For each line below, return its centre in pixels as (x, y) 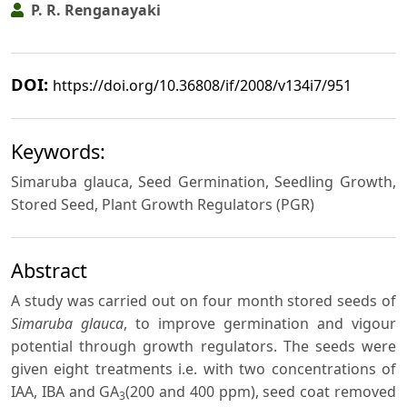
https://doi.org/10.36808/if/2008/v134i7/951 (202, 86)
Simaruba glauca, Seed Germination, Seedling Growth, (203, 182)
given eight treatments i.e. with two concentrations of (203, 368)
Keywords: (58, 152)
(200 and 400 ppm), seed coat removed (261, 391)
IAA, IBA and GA (65, 391)
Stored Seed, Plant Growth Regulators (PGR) (163, 205)
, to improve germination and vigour (260, 323)
